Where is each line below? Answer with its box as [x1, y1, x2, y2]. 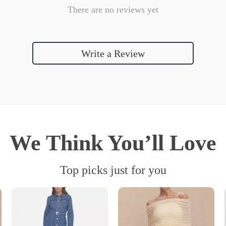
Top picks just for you [60, 163, 166, 177]
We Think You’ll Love [10, 131, 216, 155]
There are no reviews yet [68, 5, 158, 15]
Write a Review [81, 47, 145, 59]
